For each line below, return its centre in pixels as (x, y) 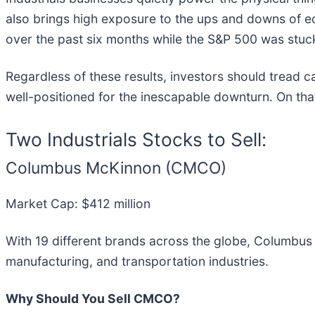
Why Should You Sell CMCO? (93, 299)
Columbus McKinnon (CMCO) (116, 168)
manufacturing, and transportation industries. (137, 262)
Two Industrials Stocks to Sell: (136, 139)
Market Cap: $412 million (78, 204)
